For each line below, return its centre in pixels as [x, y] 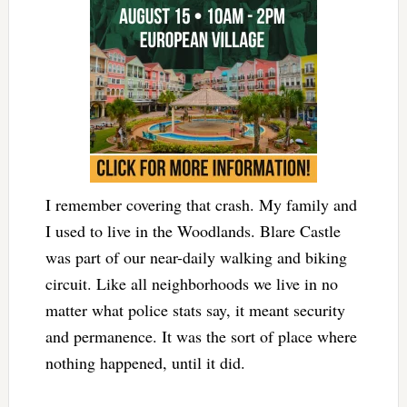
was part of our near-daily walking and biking [196, 257]
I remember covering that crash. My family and [201, 204]
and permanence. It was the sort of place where [201, 336]
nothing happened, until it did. [148, 362]
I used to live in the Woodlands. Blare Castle [193, 230]
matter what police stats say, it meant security [195, 309]
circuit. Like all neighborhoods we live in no [191, 283]
